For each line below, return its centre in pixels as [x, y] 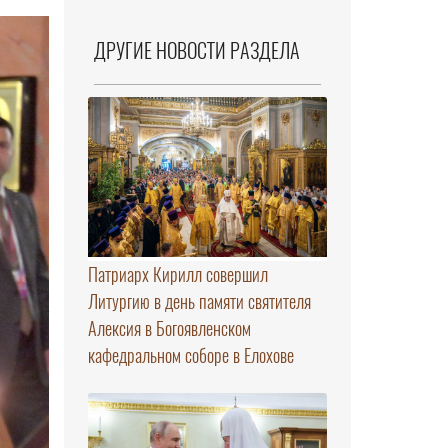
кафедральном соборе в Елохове [190, 355]
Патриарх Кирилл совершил [177, 274]
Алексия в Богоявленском [169, 328]
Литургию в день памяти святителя [199, 301]
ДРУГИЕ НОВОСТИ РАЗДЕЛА [196, 51]
